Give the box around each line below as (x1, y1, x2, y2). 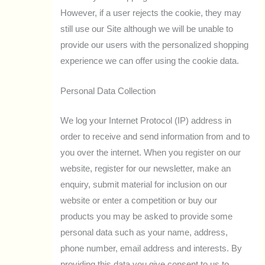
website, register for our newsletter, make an (60, 163, 231, 173)
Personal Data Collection (60, 86, 156, 96)
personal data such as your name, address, (60, 227, 228, 237)
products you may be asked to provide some (60, 211, 233, 221)
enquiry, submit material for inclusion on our (60, 179, 228, 189)
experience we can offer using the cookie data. (60, 56, 240, 66)
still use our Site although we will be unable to (60, 24, 234, 34)
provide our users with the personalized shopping (60, 40, 249, 50)
